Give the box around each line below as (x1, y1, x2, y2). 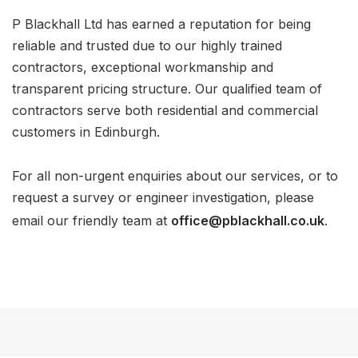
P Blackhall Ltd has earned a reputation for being (12, 16, 311, 32)
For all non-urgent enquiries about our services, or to (12, 168, 338, 184)
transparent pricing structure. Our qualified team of (12, 81, 322, 97)
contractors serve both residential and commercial (12, 102, 318, 118)
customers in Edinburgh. (12, 124, 160, 140)
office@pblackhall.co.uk (171, 212, 324, 229)
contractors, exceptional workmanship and (12, 59, 273, 75)
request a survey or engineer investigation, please (12, 189, 314, 205)
